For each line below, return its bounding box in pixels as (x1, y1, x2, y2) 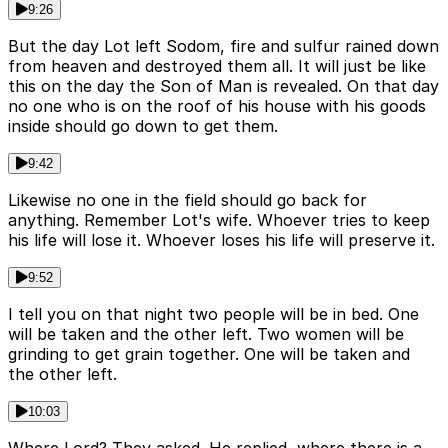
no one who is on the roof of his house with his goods (8, 95, 426, 116)
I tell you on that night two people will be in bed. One (8, 303, 419, 324)
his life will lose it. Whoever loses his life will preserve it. (8, 229, 435, 250)
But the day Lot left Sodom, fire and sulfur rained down (8, 35, 439, 56)
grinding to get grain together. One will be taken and (8, 343, 410, 364)
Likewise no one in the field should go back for (8, 189, 367, 210)
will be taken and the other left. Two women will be (8, 323, 404, 344)
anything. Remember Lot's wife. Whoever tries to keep (8, 209, 430, 230)
